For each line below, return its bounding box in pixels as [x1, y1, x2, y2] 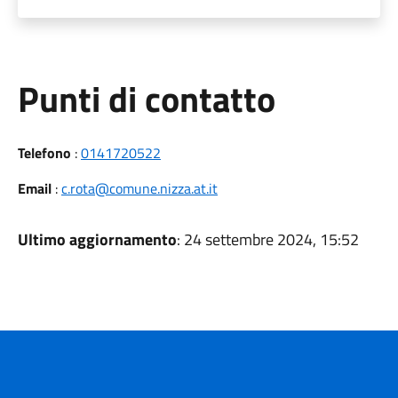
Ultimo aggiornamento [17, 227, 177, 251]
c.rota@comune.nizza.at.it [60, 178, 218, 199]
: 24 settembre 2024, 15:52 [176, 227, 359, 251]
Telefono [17, 142, 71, 163]
